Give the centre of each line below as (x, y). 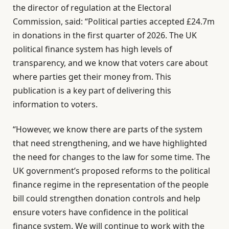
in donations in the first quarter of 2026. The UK (105, 35)
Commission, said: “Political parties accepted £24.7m (114, 21)
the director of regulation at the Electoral (92, 7)
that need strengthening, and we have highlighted (110, 143)
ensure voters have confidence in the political (100, 212)
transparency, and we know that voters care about (110, 63)
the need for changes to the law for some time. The (111, 157)
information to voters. (55, 104)
